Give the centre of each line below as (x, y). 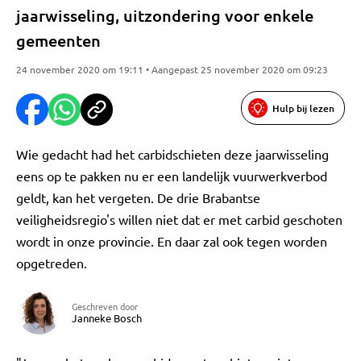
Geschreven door (105, 306)
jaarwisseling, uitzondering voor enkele (165, 15)
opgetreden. (52, 263)
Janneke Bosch (107, 318)
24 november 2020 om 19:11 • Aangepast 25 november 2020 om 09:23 (172, 69)
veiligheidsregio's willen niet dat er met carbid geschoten (179, 219)
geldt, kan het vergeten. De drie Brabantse (138, 197)
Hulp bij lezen (303, 108)
